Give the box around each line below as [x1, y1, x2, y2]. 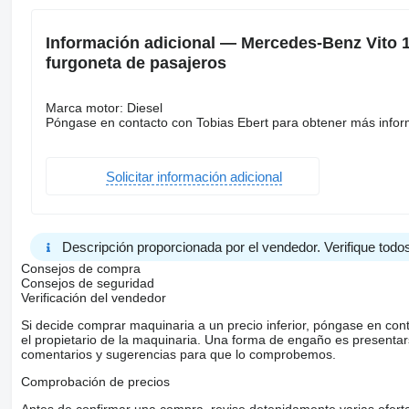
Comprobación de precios [20, 374, 170, 390]
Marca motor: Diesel [45, 100, 163, 116]
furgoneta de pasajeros [45, 54, 226, 73]
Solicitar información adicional [105, 168, 282, 184]
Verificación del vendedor [20, 290, 166, 306]
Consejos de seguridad [20, 276, 154, 291]
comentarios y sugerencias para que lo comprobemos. [20, 347, 336, 362]
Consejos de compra [20, 261, 141, 277]
